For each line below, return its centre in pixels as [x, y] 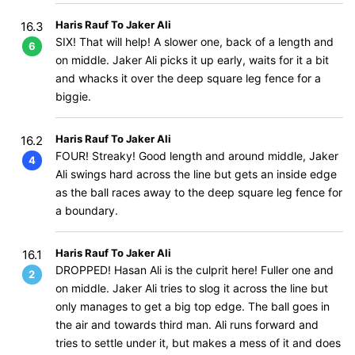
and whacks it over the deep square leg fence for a [188, 78]
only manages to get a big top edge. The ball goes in [193, 306]
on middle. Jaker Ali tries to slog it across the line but [192, 288]
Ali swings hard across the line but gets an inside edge [196, 174]
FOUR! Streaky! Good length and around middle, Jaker [197, 156]
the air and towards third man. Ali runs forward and [187, 324]
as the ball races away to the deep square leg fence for [199, 192]
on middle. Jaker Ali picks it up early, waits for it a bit [192, 60]
